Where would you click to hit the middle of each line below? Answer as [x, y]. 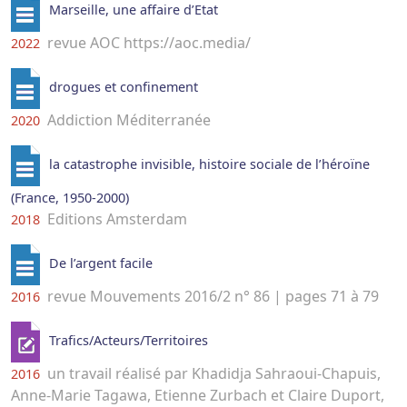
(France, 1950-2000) [70, 198]
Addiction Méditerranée [127, 120]
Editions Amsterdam [115, 219]
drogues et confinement [123, 87]
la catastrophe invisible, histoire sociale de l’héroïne [209, 164]
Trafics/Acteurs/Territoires [128, 341]
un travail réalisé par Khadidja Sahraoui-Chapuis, [212, 374]
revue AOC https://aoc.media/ [147, 43]
